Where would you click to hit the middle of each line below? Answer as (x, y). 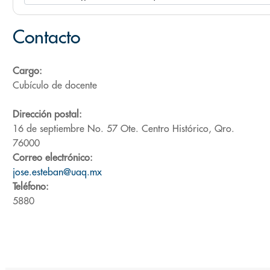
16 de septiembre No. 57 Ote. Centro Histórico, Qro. (124, 129)
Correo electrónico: (53, 158)
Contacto (46, 37)
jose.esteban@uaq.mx (57, 172)
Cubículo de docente (55, 85)
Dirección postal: (47, 114)
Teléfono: (31, 187)
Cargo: (27, 71)
